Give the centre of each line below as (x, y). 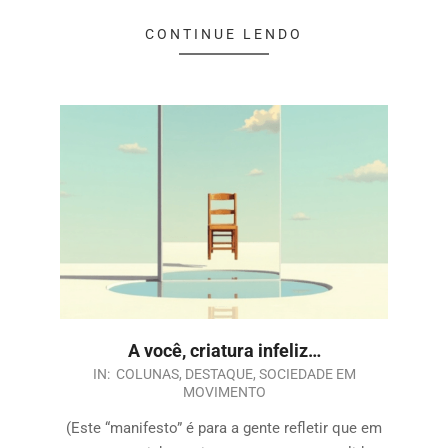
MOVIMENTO (224, 392)
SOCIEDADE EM (307, 374)
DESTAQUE (218, 374)
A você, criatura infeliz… (224, 351)
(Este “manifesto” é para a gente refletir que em (224, 428)
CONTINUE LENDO (224, 34)
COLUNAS (147, 374)
